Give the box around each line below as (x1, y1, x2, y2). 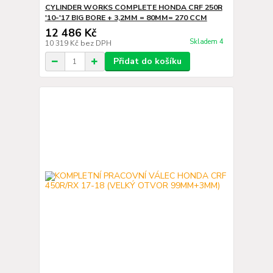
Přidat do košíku (113, 55, 182, 67)
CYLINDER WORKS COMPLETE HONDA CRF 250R (44, 2, 222, 12)
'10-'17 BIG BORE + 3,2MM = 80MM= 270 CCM (44, 13, 207, 23)
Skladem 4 (189, 37, 225, 47)
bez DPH (80, 38, 112, 48)
